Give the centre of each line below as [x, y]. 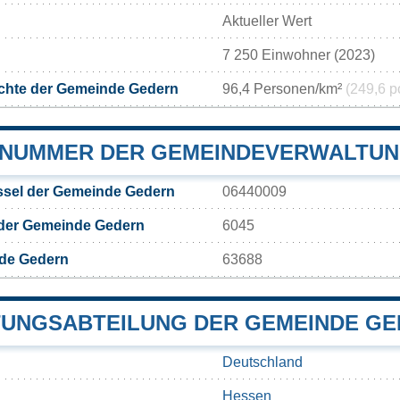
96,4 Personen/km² [284, 88]
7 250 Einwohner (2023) [299, 54]
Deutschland [262, 362]
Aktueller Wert [267, 21]
